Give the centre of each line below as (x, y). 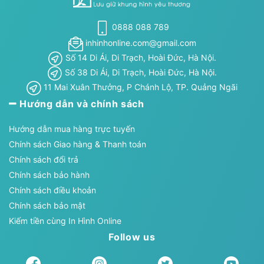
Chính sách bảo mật (47, 205)
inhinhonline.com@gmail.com (141, 43)
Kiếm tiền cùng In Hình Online (65, 220)
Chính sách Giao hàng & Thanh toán (77, 144)
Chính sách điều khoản (52, 190)
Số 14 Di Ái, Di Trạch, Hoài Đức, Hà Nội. (139, 58)
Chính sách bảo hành (49, 174)
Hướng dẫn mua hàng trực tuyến (72, 128)
